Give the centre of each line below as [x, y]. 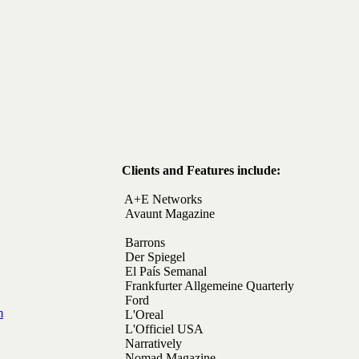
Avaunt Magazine [226, 214]
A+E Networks [105, 200]
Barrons [188, 243]
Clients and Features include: [145, 171]
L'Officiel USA [182, 329]
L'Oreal [123, 315]
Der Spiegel [155, 257]
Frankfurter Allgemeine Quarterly [151, 286]
